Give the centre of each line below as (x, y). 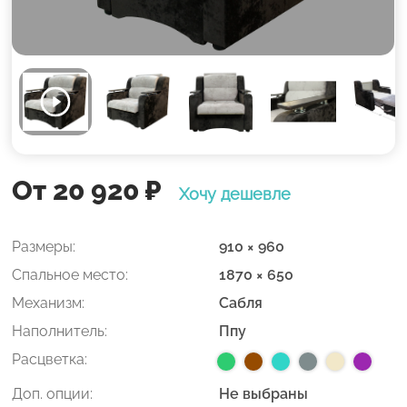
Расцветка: (50, 360)
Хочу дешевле (235, 194)
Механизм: (49, 303)
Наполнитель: (60, 332)
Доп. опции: (53, 394)
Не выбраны (263, 394)
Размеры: (44, 247)
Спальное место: (70, 275)
